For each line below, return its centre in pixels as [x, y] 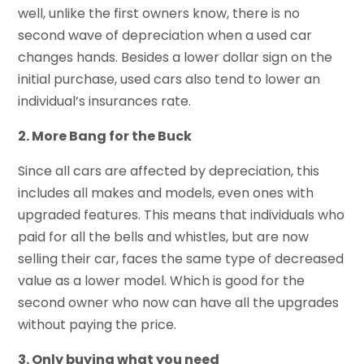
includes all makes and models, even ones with [166, 193]
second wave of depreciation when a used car [165, 36]
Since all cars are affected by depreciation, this [169, 171]
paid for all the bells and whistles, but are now [164, 237]
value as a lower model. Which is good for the [162, 281]
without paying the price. [97, 325]
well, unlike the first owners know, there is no [159, 14]
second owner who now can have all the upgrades [179, 303]
